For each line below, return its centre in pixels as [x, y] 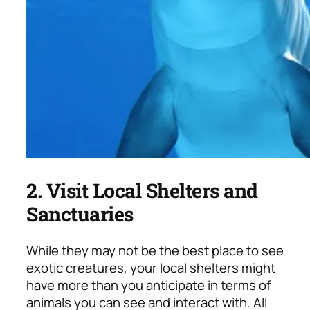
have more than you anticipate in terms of [149, 285]
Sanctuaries [80, 214]
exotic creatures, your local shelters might [151, 267]
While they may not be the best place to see [155, 250]
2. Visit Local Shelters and [142, 191]
